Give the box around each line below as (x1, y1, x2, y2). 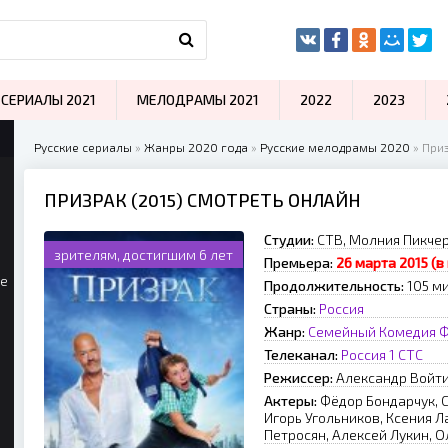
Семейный (308, 323, 376, 340)
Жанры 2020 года (144, 140, 248, 154)
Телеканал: (264, 346, 338, 363)
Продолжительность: (264, 277, 404, 294)
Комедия (379, 323, 436, 340)
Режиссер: (264, 369, 333, 386)
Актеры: (264, 392, 317, 409)
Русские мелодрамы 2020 (260, 140, 410, 154)
